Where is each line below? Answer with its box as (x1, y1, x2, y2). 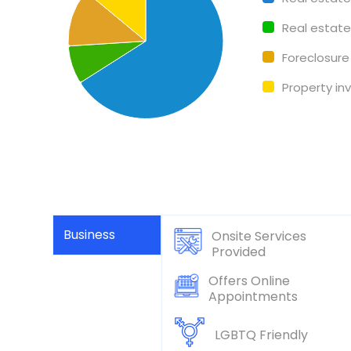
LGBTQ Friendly (215, 325, 309, 344)
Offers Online (208, 271, 290, 290)
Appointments (208, 287, 298, 306)
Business (63, 226, 116, 244)
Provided (211, 242, 266, 261)
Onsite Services (211, 226, 306, 245)
